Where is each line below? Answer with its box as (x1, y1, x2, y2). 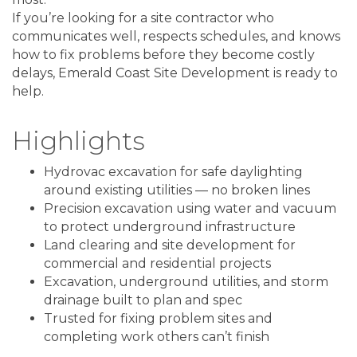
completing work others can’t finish (44, 328, 269, 344)
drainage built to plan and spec (44, 292, 242, 308)
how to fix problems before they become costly (12, 46, 315, 62)
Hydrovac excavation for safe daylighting (44, 163, 303, 179)
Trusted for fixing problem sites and (44, 310, 273, 326)
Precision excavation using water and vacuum (44, 200, 336, 216)
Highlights (12, 124, 145, 156)
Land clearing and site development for (44, 237, 296, 253)
